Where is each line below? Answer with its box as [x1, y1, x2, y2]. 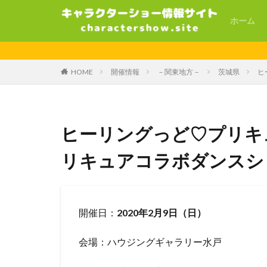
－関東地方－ [157, 67, 200, 76]
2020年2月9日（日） [117, 207, 206, 218]
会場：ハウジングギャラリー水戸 [79, 236, 222, 247]
